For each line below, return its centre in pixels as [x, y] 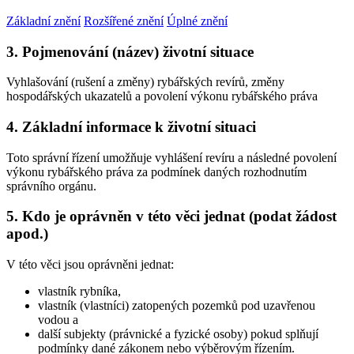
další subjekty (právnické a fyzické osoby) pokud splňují [178, 334]
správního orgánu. [51, 186]
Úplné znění [197, 21]
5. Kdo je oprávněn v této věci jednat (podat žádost [171, 217]
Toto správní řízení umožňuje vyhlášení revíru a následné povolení [171, 157]
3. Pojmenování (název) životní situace [130, 51]
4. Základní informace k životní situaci [131, 127]
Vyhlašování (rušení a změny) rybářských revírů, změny [145, 82]
